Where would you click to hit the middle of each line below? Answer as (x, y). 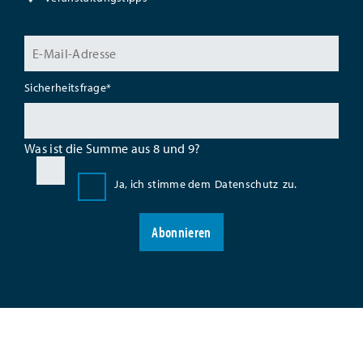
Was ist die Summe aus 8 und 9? (113, 148)
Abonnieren (181, 232)
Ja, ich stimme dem (163, 184)
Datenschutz (247, 184)
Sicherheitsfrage (66, 88)
